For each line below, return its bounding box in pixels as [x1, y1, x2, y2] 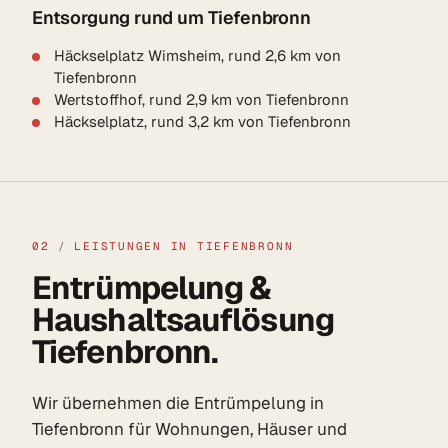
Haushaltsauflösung [32, 298, 334, 340]
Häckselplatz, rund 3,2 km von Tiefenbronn [54, 111, 351, 131]
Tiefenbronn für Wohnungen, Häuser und [32, 417, 347, 440]
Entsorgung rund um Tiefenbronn [32, 5, 311, 29]
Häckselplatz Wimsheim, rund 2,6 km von [54, 45, 341, 65]
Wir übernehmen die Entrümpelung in [32, 391, 324, 414]
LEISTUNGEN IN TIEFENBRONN [74, 238, 294, 253]
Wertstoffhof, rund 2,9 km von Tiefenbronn [54, 89, 349, 109]
